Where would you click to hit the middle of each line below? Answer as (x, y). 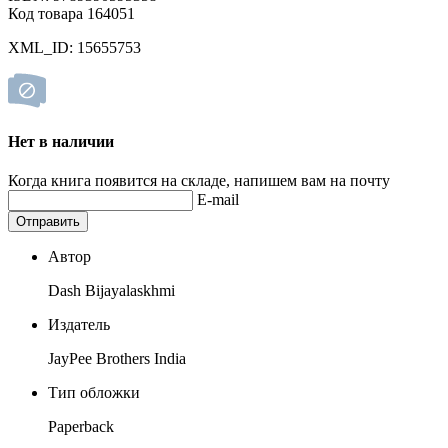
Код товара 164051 (71, 13)
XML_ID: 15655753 (74, 47)
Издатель (79, 325)
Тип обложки (94, 393)
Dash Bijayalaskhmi (111, 291)
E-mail (218, 200)
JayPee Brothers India (117, 359)
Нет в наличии (61, 141)
